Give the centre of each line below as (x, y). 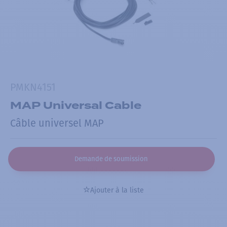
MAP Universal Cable (76, 105)
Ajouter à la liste (117, 190)
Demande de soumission (111, 159)
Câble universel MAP (57, 123)
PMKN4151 (33, 87)
